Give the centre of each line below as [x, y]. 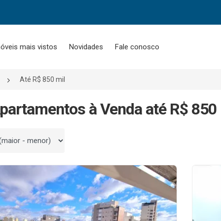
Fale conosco [137, 47]
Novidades [86, 47]
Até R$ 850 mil [42, 79]
